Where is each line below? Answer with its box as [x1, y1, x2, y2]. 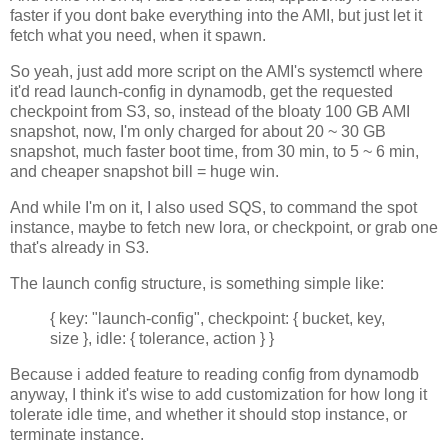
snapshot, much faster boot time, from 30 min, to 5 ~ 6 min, [10, 143, 419, 160]
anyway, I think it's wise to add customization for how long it [10, 386, 427, 404]
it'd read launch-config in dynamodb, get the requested [10, 83, 393, 100]
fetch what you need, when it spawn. [10, 27, 266, 45]
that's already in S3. [10, 238, 149, 256]
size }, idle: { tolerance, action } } [50, 330, 274, 348]
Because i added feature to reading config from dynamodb [10, 366, 419, 384]
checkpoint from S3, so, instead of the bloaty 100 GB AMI [10, 103, 410, 120]
